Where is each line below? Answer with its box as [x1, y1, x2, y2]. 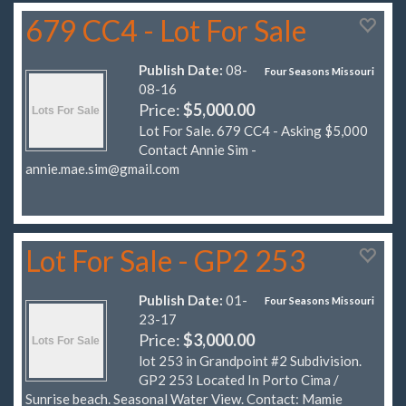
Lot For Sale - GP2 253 [25, 242, 306, 278]
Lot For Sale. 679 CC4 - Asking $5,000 [139, 122, 368, 140]
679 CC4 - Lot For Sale [25, 13, 306, 49]
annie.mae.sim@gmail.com [25, 160, 179, 178]
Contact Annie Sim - [139, 141, 256, 159]
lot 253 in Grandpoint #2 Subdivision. [139, 352, 362, 369]
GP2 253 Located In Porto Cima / [139, 371, 339, 388]
